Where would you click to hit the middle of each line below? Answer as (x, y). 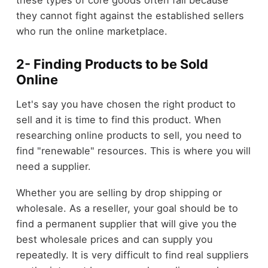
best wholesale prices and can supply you (114, 240)
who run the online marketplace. (92, 31)
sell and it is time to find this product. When (118, 119)
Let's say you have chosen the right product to (126, 104)
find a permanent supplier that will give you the (126, 224)
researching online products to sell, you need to (129, 135)
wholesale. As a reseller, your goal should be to (127, 208)
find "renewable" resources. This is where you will (133, 150)
